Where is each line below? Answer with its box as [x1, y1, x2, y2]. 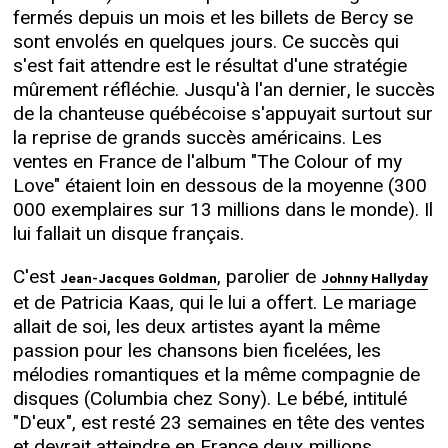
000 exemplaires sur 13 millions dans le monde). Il [12, 196, 433, 225]
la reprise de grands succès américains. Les [12, 124, 382, 153]
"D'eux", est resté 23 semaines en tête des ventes [12, 409, 425, 438]
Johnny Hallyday [320, 269, 428, 290]
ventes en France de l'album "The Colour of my [12, 148, 402, 177]
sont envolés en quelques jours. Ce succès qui [12, 28, 399, 57]
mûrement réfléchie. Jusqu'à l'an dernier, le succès [12, 76, 435, 105]
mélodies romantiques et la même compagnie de [12, 361, 420, 390]
